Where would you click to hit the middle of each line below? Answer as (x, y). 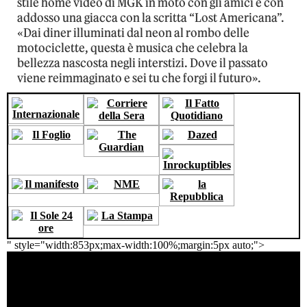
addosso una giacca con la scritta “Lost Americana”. (151, 18)
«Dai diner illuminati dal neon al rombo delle (133, 33)
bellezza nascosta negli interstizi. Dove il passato (143, 63)
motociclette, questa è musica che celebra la (133, 48)
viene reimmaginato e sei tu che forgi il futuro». (139, 78)
